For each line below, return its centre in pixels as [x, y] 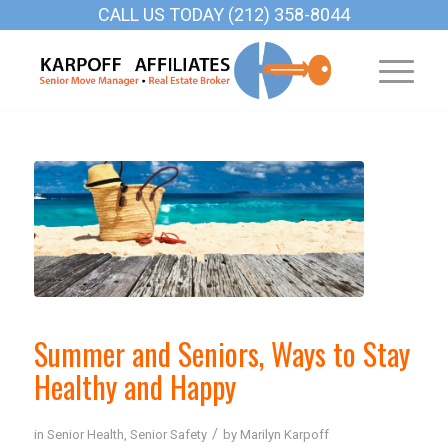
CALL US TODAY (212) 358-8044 [223, 14]
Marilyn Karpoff [284, 434]
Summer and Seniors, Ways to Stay [221, 353]
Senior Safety [168, 434]
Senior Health [85, 434]
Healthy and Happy [134, 386]
